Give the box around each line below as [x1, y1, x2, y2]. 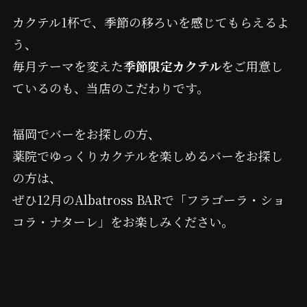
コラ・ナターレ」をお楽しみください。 [12, 212, 234, 231]
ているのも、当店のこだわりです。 [12, 78, 209, 97]
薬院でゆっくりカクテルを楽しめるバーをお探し [12, 147, 283, 165]
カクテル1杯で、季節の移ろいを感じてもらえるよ [12, 12, 289, 31]
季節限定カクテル [123, 56, 221, 75]
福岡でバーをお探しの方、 [12, 125, 160, 143]
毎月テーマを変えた [12, 56, 123, 75]
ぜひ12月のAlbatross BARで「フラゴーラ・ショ [12, 191, 285, 209]
